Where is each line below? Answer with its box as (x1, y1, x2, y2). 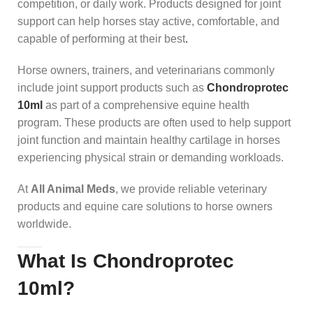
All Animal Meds (31, 182, 115, 195)
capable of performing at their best (17, 32, 185, 45)
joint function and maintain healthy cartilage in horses (17, 133, 280, 146)
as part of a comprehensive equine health (43, 99, 249, 111)
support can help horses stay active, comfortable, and (17, 15, 279, 27)
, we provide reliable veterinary (115, 182, 267, 195)
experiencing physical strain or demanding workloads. (17, 151, 284, 163)
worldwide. (17, 217, 71, 230)
